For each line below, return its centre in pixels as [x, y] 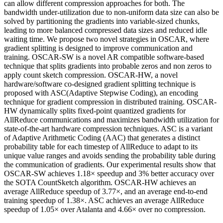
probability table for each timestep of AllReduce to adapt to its [101, 146]
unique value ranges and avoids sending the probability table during [110, 155]
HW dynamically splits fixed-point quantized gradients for [95, 111]
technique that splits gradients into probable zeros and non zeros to [108, 66]
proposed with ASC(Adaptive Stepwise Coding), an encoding [101, 93]
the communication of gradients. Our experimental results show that [110, 164]
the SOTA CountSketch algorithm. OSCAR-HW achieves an [100, 182]
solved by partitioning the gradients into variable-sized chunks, [102, 21]
